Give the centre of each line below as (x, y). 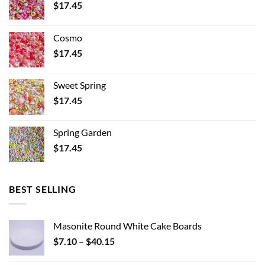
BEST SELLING (43, 189)
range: (127, 253)
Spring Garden (83, 132)
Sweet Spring (80, 85)
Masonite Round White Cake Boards (127, 225)
